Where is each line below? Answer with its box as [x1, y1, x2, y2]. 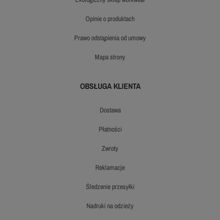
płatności [102, 124, 122, 134]
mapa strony [100, 52, 125, 61]
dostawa [103, 105, 121, 114]
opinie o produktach [90, 14, 135, 23]
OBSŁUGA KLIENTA [80, 80, 140, 91]
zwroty [105, 143, 118, 153]
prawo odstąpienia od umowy [78, 33, 146, 42]
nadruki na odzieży [90, 201, 134, 210]
